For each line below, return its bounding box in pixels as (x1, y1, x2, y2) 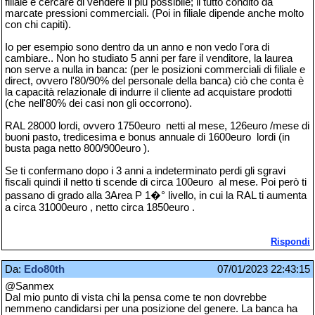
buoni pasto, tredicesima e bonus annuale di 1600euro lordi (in (5, 131, 290, 143)
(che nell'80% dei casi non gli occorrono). (5, 98, 192, 110)
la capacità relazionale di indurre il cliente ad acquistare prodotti (5, 86, 292, 98)
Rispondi (271, 236, 310, 247)
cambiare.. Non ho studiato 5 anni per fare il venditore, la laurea (5, 53, 292, 65)
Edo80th (24, 263, 65, 275)
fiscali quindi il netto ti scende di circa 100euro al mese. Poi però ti (5, 176, 307, 188)
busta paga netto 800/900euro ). (5, 143, 150, 155)
